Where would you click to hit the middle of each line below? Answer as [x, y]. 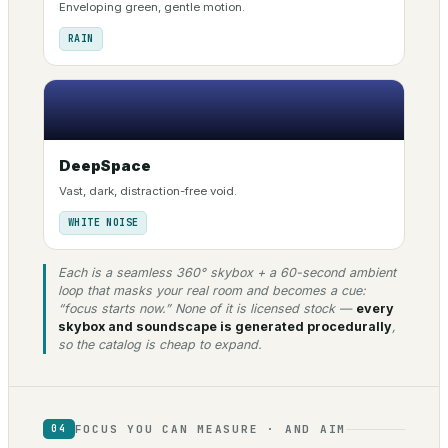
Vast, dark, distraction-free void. [148, 191]
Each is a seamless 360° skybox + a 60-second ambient [227, 273]
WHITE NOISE [103, 223]
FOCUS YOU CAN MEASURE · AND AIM [210, 428]
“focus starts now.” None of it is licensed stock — [207, 309]
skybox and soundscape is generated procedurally [225, 327]
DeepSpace [105, 166]
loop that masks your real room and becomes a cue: [212, 291]
